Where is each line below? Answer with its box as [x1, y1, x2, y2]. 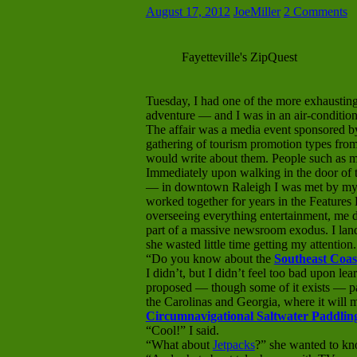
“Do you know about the [145, 252, 274, 266]
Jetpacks [212, 338, 255, 352]
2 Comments [283, 5, 347, 19]
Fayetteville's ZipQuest [181, 50, 297, 65]
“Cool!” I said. [145, 324, 219, 338]
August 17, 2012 [145, 5, 230, 19]
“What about [145, 338, 213, 352]
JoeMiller [233, 5, 280, 19]
